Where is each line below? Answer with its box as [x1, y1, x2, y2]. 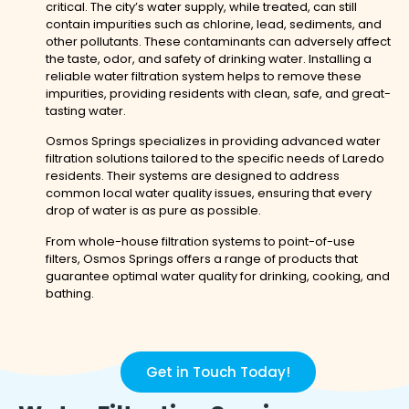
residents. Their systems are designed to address [46, 167, 340, 185]
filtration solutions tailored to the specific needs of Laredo [46, 150, 384, 168]
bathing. [46, 284, 94, 302]
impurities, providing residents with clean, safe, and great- [46, 84, 391, 102]
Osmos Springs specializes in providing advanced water [46, 132, 381, 151]
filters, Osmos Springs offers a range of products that [46, 249, 358, 267]
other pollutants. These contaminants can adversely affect [46, 32, 391, 50]
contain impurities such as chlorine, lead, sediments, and [46, 15, 382, 33]
